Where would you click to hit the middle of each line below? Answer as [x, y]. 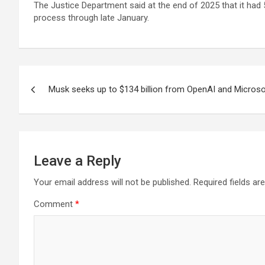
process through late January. [91, 18]
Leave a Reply [77, 161]
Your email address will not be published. [112, 182]
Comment [54, 204]
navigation [62, 101]
